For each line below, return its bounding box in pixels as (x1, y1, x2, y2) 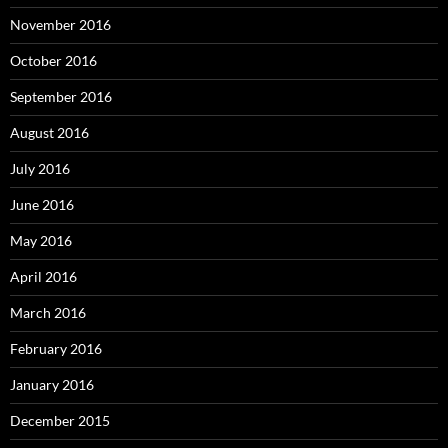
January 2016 (10, 376, 94, 393)
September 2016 (10, 88, 112, 105)
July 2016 (10, 160, 70, 177)
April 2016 (10, 268, 77, 285)
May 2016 (10, 232, 72, 249)
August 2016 (10, 124, 89, 141)
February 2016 (10, 340, 102, 357)
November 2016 (10, 16, 111, 33)
